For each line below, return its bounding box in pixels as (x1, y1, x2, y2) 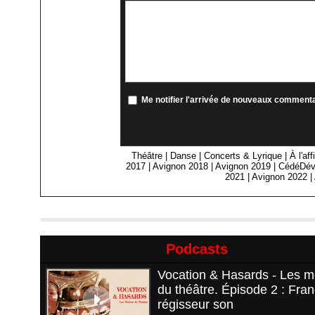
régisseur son (157, 297, 233, 312)
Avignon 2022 (252, 172, 308, 183)
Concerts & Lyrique (204, 150, 283, 162)
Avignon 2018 (153, 161, 209, 172)
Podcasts (166, 241, 228, 257)
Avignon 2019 (215, 161, 271, 172)
